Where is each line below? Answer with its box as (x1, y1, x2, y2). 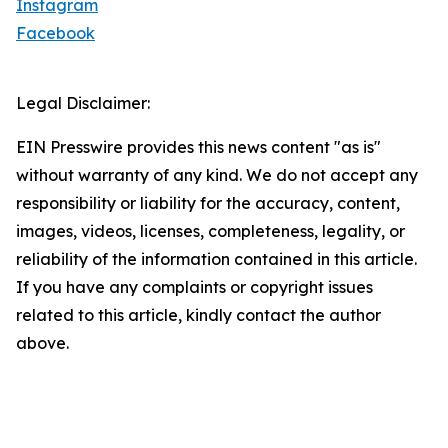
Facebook (16, 23, 95, 44)
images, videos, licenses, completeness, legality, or (16, 221, 405, 242)
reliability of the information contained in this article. (16, 249, 417, 270)
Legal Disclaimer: (16, 93, 150, 114)
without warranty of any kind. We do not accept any (16, 165, 418, 186)
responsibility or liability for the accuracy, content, (16, 193, 400, 214)
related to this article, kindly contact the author (16, 305, 381, 326)
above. (16, 333, 69, 354)
